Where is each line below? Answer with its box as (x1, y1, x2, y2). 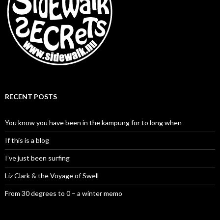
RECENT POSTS (5, 92, 57, 101)
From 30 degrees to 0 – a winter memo (5, 189, 122, 197)
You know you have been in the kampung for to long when (5, 118, 182, 127)
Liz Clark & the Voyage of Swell (5, 171, 99, 180)
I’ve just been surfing (5, 153, 70, 162)
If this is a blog (5, 136, 49, 144)
